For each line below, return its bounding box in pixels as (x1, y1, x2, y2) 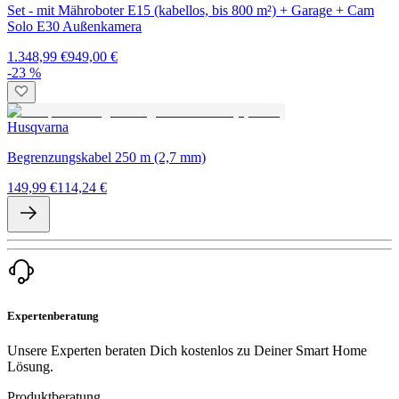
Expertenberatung (7, 309, 99, 323)
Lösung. (7, 359, 53, 375)
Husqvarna (7, 119, 69, 135)
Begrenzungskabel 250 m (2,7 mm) (7, 150, 206, 166)
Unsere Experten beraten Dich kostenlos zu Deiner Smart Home (7, 343, 367, 359)
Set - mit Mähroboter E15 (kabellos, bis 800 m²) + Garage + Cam (7, 3, 374, 19)
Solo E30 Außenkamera (7, 19, 142, 35)
